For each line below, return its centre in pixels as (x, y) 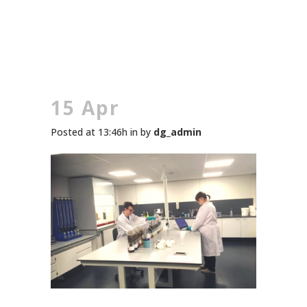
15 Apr (85, 108)
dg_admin (177, 132)
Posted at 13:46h (89, 132)
